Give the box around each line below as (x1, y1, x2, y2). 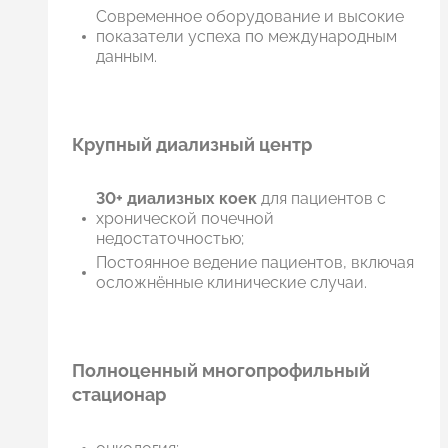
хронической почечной (96, 209, 274, 229)
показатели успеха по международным (96, 27, 397, 47)
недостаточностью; (96, 229, 244, 249)
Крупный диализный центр (72, 134, 312, 156)
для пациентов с (257, 189, 386, 209)
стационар (72, 383, 166, 405)
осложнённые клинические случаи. (96, 273, 367, 293)
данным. (96, 47, 157, 67)
